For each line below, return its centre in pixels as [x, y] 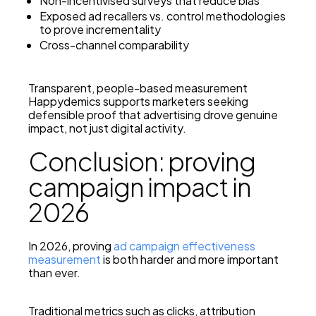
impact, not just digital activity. [107, 128]
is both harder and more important [190, 260]
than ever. [54, 273]
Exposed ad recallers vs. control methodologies [163, 16]
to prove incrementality [100, 30]
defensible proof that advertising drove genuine [153, 115]
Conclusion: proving [142, 162]
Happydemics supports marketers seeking [138, 102]
